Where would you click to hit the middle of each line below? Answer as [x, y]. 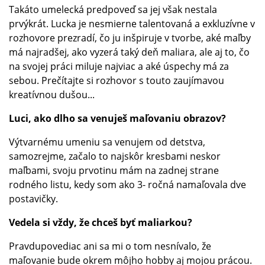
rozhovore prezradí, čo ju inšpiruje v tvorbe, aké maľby [130, 38]
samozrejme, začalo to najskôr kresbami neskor [115, 156]
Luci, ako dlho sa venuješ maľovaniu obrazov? [117, 118]
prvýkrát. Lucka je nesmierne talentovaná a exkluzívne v [132, 23]
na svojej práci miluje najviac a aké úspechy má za [119, 66]
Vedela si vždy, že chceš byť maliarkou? [102, 222]
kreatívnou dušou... [53, 94]
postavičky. [33, 198]
